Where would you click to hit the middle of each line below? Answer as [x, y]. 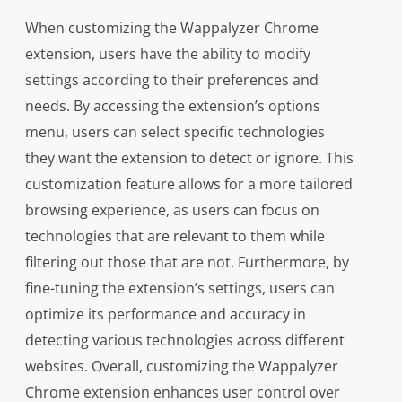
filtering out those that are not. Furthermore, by [187, 262]
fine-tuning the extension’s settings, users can [179, 288]
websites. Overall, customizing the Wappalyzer [181, 367]
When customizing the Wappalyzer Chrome [171, 28]
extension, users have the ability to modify [167, 54]
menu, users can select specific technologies [175, 132]
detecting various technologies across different [184, 341]
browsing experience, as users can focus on [172, 210]
